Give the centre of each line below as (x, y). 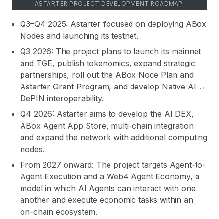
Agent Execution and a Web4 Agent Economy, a (110, 176)
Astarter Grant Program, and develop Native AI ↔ (113, 86)
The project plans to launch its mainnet (127, 51)
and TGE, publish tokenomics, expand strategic (108, 63)
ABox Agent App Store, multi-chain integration (107, 125)
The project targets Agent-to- (150, 164)
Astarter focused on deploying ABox (137, 24)
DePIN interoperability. (62, 98)
